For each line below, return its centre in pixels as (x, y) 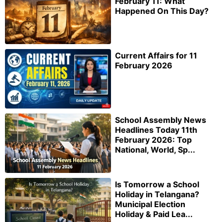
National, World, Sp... (155, 149)
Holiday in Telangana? (157, 194)
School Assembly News (161, 120)
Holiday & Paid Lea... (154, 214)
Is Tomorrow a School (157, 184)
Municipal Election (150, 204)
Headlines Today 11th (156, 130)
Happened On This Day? (162, 11)
